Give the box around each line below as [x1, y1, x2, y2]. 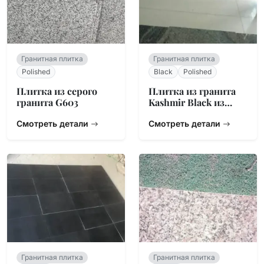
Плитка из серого [16, 85, 97, 97]
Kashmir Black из [148, 96, 225, 108]
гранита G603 [16, 96, 78, 108]
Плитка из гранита [148, 85, 236, 97]
